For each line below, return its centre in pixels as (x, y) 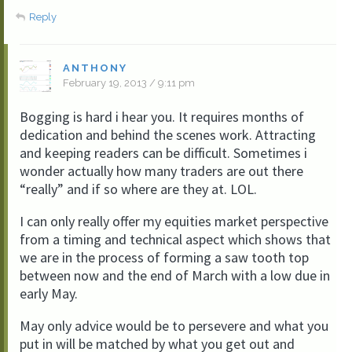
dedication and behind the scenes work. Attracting (168, 135)
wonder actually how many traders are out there (161, 171)
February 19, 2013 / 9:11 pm (129, 83)
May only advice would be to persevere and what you (174, 326)
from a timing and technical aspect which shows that (175, 239)
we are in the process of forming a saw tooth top (164, 257)
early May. (49, 293)
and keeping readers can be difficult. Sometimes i (163, 153)
